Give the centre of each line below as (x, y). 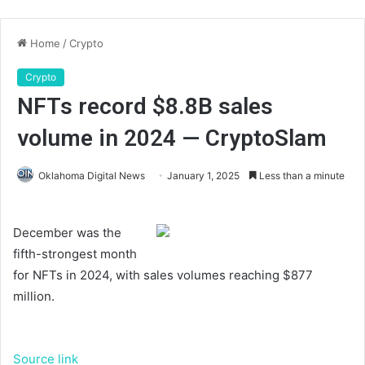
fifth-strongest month (75, 254)
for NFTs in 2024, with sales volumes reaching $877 (163, 275)
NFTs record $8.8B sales (145, 106)
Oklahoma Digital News (92, 176)
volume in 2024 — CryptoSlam (172, 138)
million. (34, 296)
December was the (67, 233)
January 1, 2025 (203, 176)
